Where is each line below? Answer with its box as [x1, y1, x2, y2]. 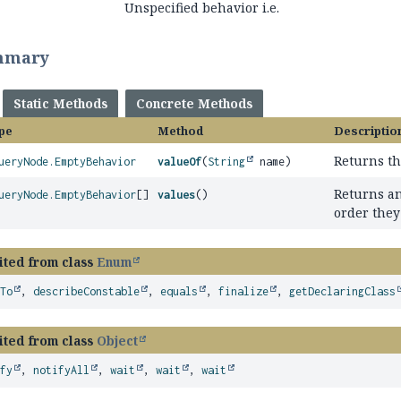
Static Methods [13, 95, 108, 112]
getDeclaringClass [289, 285, 397, 298]
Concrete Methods [136, 95, 253, 112]
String [208, 155, 246, 168]
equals [160, 285, 199, 298]
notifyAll [33, 363, 90, 377]
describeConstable [33, 285, 141, 298]
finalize [218, 285, 269, 298]
